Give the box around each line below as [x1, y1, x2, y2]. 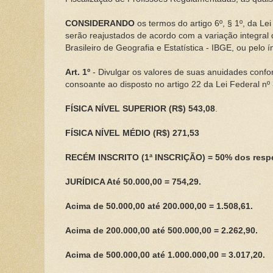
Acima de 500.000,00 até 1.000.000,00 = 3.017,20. [65, 250, 265, 260]
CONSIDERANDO [65, 18, 135, 28]
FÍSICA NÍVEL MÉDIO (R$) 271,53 [65, 128, 199, 138]
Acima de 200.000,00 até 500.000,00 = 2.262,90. [65, 225, 258, 235]
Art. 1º [65, 67, 90, 77]
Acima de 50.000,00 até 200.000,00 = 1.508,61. [65, 201, 253, 211]
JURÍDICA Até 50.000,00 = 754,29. [65, 177, 201, 186]
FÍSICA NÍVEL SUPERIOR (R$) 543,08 [65, 104, 215, 113]
